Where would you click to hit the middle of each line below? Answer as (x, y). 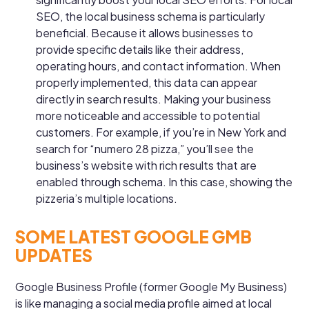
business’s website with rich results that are (147, 165)
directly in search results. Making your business (154, 99)
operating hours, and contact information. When (159, 66)
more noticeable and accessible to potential (148, 115)
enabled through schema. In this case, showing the (165, 181)
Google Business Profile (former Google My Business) (151, 286)
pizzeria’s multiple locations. (107, 198)
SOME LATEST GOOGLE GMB (134, 236)
